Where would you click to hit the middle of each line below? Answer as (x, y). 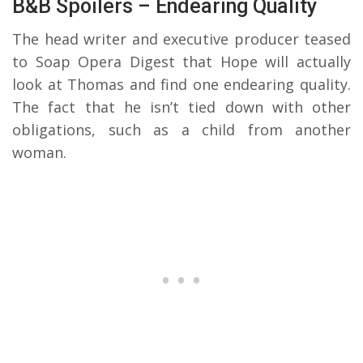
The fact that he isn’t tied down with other (181, 107)
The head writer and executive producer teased (181, 38)
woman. (39, 152)
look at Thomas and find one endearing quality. (181, 84)
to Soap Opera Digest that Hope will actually (181, 61)
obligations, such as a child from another (181, 129)
